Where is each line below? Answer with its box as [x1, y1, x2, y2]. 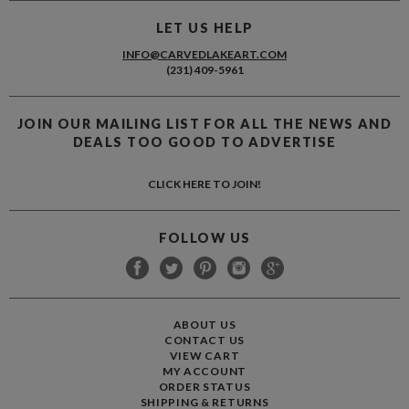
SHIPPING [140, 389, 199, 403]
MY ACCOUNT [162, 358, 247, 372]
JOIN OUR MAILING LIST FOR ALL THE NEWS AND [16, 110, 393, 125]
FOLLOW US [158, 224, 251, 239]
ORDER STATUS [158, 373, 251, 387]
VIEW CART [169, 342, 240, 356]
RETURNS [212, 389, 269, 403]
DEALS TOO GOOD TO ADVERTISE [72, 128, 337, 143]
